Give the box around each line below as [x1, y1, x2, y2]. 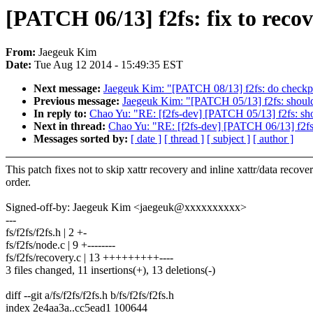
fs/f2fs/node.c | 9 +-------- [6, 239, 115, 252]
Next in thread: [34, 120, 108, 133]
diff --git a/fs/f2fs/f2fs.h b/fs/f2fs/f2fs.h [6, 289, 174, 302]
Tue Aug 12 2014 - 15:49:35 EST [34, 59, 183, 71]
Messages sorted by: [34, 133, 131, 145]
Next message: [34, 82, 103, 95]
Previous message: [34, 95, 122, 108]
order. [6, 176, 31, 189]
